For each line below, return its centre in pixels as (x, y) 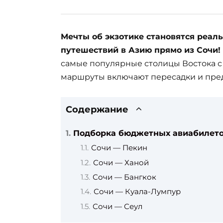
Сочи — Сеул (117, 206)
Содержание (97, 109)
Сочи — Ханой (121, 163)
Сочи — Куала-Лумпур (137, 192)
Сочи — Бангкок (124, 177)
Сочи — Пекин (119, 148)
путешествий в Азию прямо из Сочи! (141, 50)
